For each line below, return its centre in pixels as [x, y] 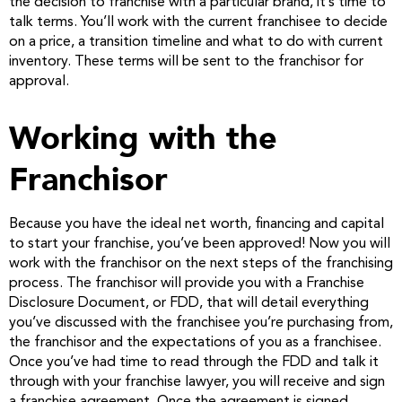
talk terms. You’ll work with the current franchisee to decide [198, 22]
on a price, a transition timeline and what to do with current [196, 42]
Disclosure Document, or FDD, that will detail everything [189, 303]
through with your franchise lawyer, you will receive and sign [197, 382]
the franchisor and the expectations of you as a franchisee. [195, 342]
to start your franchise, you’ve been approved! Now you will [200, 244]
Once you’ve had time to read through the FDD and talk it [194, 362]
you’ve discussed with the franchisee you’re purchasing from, [201, 323]
